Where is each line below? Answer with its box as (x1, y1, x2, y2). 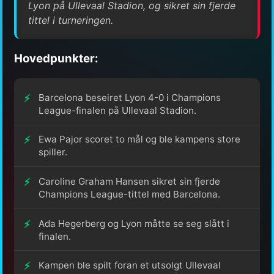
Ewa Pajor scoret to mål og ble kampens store (39, 133, 240, 146)
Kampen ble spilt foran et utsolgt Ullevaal (39, 259, 221, 272)
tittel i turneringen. (28, 13, 114, 26)
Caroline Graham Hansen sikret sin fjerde (39, 175, 220, 187)
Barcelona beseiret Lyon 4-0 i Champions (39, 91, 221, 103)
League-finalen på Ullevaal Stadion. (39, 104, 196, 116)
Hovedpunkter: (14, 51, 98, 66)
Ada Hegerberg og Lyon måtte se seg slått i (39, 217, 229, 229)
